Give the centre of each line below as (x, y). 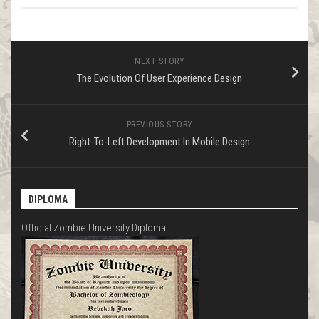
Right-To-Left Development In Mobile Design (159, 141)
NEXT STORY (159, 61)
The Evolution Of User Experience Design (159, 78)
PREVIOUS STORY (159, 124)
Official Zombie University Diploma (94, 228)
